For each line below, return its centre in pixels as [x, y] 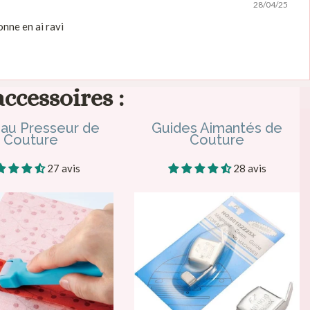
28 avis [249, 168]
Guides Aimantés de [217, 128]
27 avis [63, 168]
